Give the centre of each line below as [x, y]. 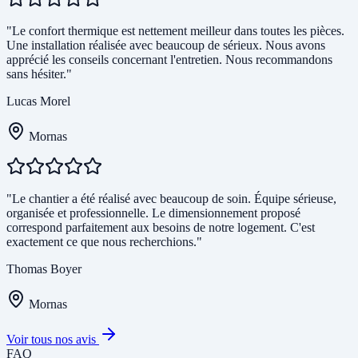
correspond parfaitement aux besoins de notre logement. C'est [161, 228]
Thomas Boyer [44, 269]
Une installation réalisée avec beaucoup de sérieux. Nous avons [166, 46]
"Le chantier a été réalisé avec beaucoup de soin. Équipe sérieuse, [171, 199]
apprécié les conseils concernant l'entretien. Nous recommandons [169, 60]
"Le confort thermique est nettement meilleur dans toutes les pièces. [175, 31]
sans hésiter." [39, 74]
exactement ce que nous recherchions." [104, 242]
